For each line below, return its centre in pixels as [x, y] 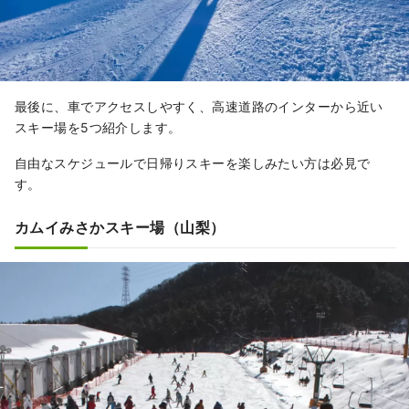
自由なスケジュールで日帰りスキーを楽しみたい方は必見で [193, 163]
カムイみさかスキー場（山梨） [120, 228]
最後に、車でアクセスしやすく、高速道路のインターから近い [199, 107]
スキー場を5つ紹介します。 [98, 128]
